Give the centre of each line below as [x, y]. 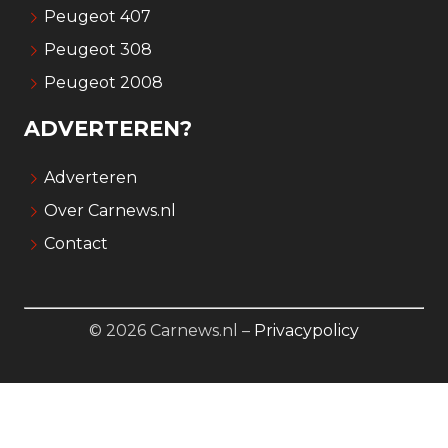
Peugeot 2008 [103, 82]
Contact [75, 243]
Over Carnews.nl [109, 210]
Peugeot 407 [97, 16]
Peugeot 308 [97, 49]
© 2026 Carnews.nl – [171, 330]
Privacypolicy [306, 330]
